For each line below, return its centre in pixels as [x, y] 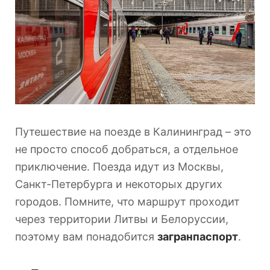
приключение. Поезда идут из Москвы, [119, 166]
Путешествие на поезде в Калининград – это [133, 131]
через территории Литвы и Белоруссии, [122, 219]
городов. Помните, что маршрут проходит [127, 201]
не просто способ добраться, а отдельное [127, 149]
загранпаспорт [198, 236]
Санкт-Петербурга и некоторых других [119, 184]
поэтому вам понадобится [86, 236]
